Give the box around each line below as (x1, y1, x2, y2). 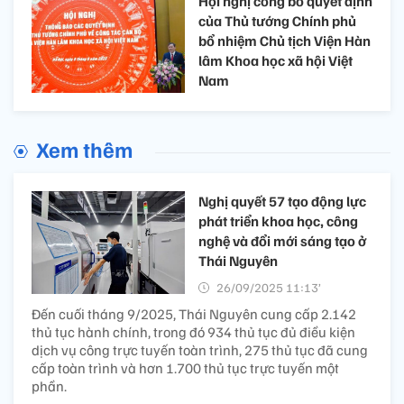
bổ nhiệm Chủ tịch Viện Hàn (198, 31, 371, 50)
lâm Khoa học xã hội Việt (198, 50, 353, 69)
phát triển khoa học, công (198, 212, 358, 231)
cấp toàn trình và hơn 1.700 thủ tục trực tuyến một (32, 359, 339, 378)
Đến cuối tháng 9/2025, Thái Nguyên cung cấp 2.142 (32, 305, 356, 324)
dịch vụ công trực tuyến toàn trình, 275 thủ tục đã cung (32, 341, 368, 360)
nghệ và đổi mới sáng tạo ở (198, 232, 366, 251)
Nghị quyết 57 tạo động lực (198, 192, 366, 211)
